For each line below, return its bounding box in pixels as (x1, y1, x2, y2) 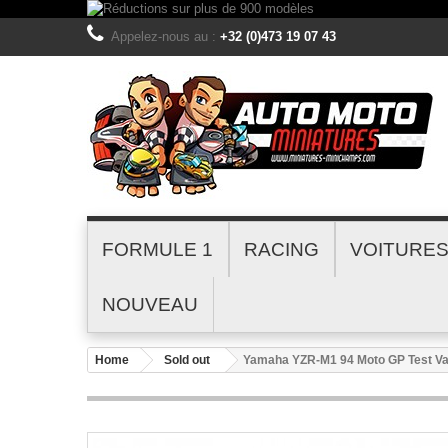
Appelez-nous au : (111, 29, 220, 44)
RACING (244, 239, 319, 260)
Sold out (164, 353, 210, 367)
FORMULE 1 (102, 239, 213, 260)
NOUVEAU (102, 294, 198, 315)
